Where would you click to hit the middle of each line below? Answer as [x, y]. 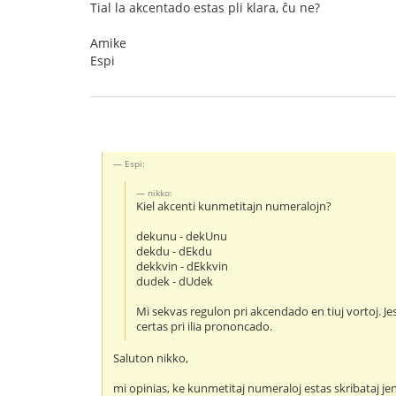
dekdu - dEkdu [175, 252]
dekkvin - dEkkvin [183, 267]
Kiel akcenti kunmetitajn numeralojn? [234, 207]
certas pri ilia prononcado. [205, 327]
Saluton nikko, [151, 359]
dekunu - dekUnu [182, 237]
